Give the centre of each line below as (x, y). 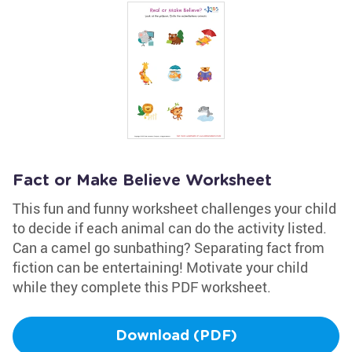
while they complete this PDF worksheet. (142, 287)
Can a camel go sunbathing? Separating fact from (169, 247)
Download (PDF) (176, 336)
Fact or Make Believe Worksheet (142, 181)
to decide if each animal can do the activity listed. (170, 228)
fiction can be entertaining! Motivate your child (160, 267)
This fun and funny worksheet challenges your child (174, 208)
